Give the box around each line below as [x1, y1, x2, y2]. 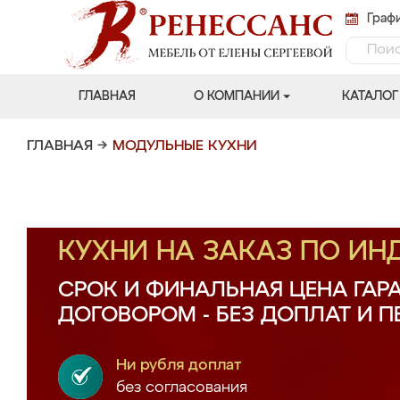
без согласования [116, 380, 247, 396]
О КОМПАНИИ [193, 90, 279, 103]
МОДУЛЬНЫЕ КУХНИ [112, 139, 257, 154]
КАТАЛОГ [341, 90, 398, 103]
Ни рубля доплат [116, 358, 242, 373]
